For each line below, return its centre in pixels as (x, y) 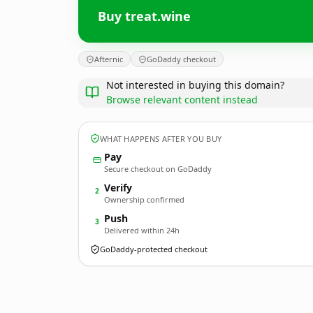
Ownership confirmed (144, 199)
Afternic (109, 59)
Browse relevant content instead (182, 100)
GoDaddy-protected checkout (154, 249)
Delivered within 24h (142, 230)
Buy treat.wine (144, 16)
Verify (118, 188)
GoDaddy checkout (181, 59)
